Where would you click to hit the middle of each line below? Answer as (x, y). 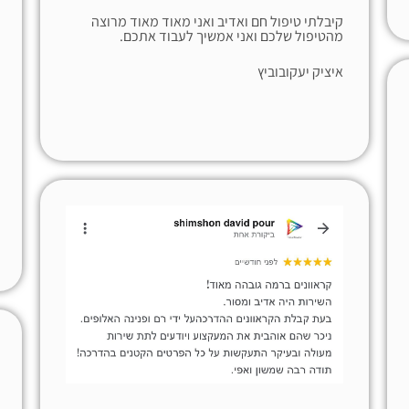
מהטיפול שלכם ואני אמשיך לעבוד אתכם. (232, 37)
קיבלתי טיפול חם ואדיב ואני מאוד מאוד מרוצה (218, 22)
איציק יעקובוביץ (301, 71)
